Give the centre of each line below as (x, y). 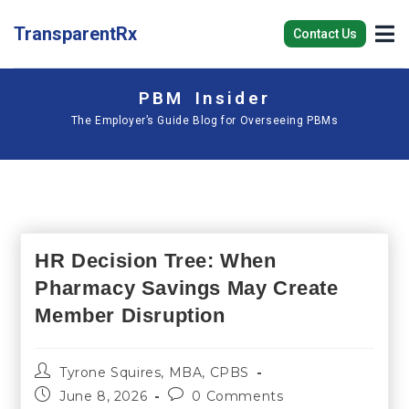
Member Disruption (130, 315)
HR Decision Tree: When (156, 260)
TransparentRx (75, 34)
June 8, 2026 (104, 396)
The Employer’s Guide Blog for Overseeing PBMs (204, 120)
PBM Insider (204, 98)
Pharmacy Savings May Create (187, 288)
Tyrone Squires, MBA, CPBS (155, 372)
